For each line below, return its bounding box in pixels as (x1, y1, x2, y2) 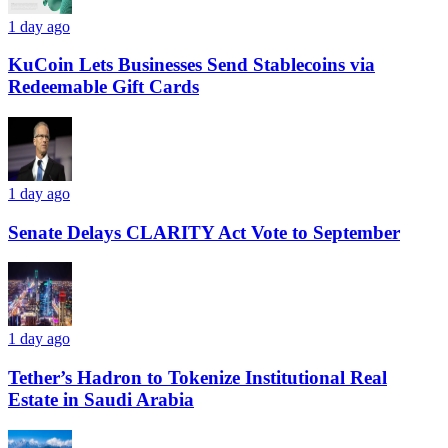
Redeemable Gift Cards (8, 76, 199, 98)
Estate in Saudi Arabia (8, 389, 194, 411)
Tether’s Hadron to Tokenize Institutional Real (8, 367, 387, 389)
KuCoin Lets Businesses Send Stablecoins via (8, 54, 375, 76)
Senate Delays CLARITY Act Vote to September (8, 221, 400, 243)
